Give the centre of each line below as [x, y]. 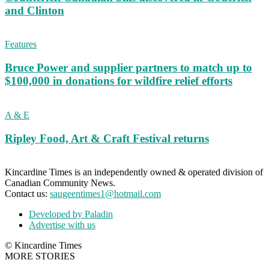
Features [21, 44]
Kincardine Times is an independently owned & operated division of [134, 172]
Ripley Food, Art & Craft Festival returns [107, 138]
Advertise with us [62, 225]
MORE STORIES [40, 256]
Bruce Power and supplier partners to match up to [128, 68]
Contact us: [27, 194]
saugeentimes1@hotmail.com [105, 194]
